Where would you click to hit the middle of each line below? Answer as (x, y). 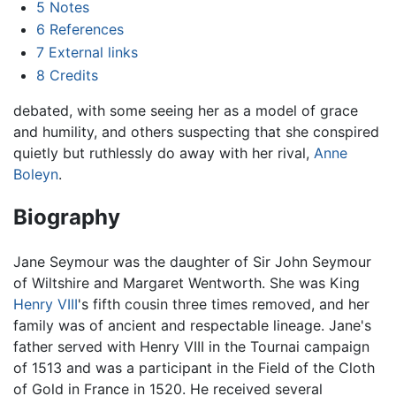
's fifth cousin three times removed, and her (224, 305)
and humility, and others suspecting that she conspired (196, 131)
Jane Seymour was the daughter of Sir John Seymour (192, 262)
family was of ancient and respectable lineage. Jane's (192, 326)
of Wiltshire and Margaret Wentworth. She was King (187, 283)
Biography (67, 217)
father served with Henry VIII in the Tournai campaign (191, 347)
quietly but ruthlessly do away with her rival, (164, 152)
